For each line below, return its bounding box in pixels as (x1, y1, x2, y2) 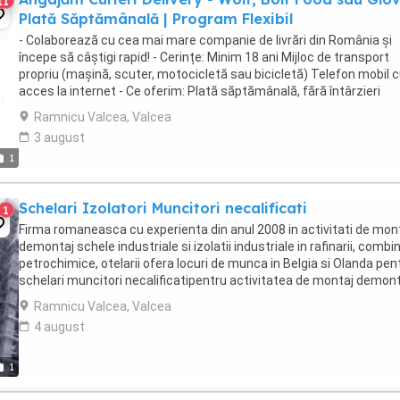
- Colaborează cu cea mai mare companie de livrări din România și (19, 33, 392, 47)
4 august (34, 320, 85, 334)
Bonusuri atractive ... (19, 101, 136, 115)
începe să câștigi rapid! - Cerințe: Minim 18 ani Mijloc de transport (19, 50, 389, 64)
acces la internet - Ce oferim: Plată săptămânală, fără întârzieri (19, 84, 380, 98)
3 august (34, 130, 85, 145)
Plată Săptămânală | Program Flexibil (19, 10, 293, 28)
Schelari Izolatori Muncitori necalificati (19, 199, 307, 217)
